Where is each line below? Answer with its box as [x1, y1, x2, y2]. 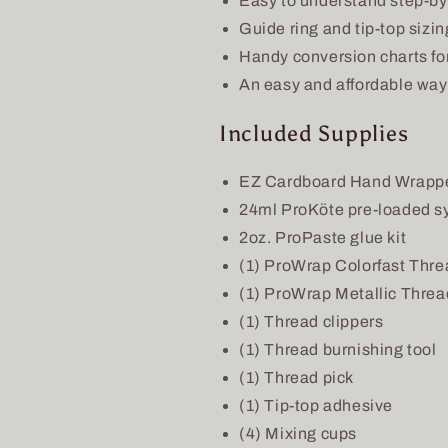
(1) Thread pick [239, 369, 354, 387]
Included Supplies [219, 120, 409, 147]
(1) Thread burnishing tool [239, 341, 437, 359]
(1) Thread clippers [239, 313, 384, 331]
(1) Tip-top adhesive [239, 397, 393, 415]
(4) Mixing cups [239, 425, 357, 443]
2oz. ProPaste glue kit [239, 229, 407, 247]
